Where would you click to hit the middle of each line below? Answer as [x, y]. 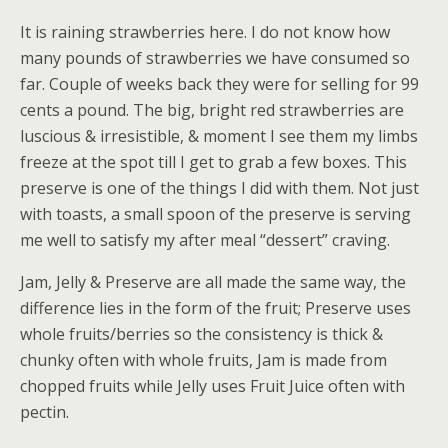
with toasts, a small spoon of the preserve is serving [215, 214]
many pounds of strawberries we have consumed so [215, 58]
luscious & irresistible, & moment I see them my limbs [219, 136]
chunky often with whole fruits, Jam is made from [203, 360]
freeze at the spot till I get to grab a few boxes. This [213, 162]
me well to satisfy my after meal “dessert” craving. [205, 240]
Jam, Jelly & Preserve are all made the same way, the [213, 282]
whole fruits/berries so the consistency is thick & [201, 334]
